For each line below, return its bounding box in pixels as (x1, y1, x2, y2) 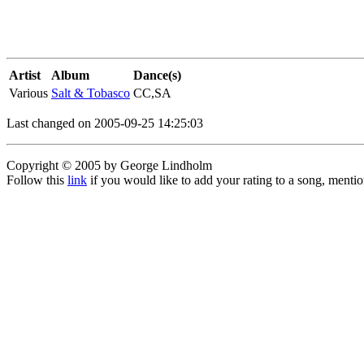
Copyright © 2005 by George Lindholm (6, 158, 212, 172)
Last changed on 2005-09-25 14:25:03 (6, 116, 203, 130)
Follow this (6, 173, 67, 187)
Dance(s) (133, 68, 181, 82)
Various (9, 86, 48, 100)
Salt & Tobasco (51, 86, 130, 100)
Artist (9, 68, 41, 82)
